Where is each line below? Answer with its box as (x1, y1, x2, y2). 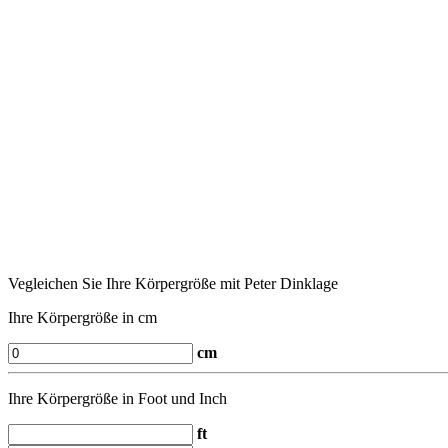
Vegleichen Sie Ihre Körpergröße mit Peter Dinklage (8, 275, 338, 293)
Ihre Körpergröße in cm (8, 309, 157, 327)
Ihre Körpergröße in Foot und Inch (8, 390, 227, 408)
